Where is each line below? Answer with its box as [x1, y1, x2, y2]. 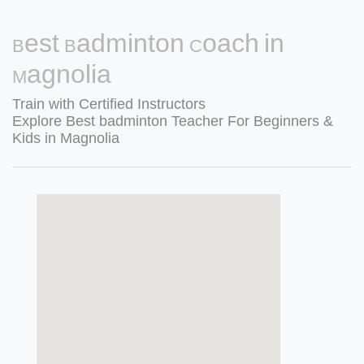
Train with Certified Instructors [12, 96, 206, 112]
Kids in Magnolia [12, 130, 119, 146]
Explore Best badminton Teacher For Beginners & [12, 113, 333, 129]
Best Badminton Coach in [12, 28, 284, 58]
